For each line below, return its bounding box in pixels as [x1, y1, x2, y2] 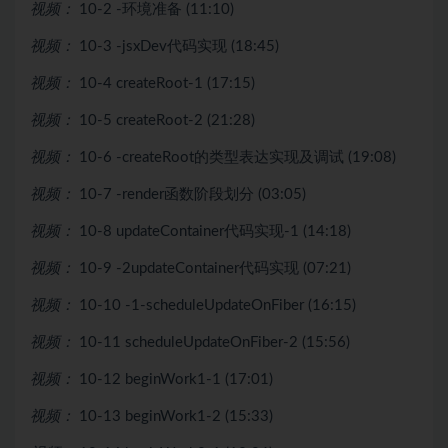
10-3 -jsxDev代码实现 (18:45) [79, 38, 279, 54]
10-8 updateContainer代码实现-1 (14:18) [79, 223, 351, 239]
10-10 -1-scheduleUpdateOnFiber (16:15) [79, 297, 356, 313]
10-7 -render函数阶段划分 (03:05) [79, 186, 306, 202]
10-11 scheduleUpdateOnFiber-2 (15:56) [79, 334, 350, 350]
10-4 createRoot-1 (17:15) [79, 75, 255, 91]
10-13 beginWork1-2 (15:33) [79, 408, 273, 424]
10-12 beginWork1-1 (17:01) [79, 371, 273, 387]
